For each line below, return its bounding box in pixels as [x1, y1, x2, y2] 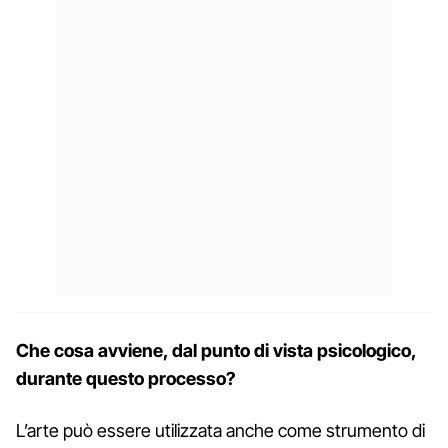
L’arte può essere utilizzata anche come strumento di [16, 419, 425, 441]
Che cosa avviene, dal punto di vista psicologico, [16, 339, 416, 361]
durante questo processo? [16, 367, 236, 389]
